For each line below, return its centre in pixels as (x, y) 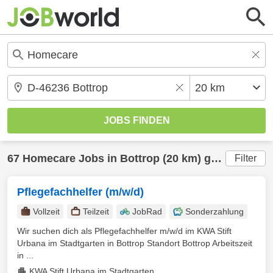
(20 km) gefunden (185, 158)
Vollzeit (46, 211)
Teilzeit (96, 211)
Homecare (49, 158)
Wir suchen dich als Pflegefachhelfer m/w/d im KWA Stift (124, 231)
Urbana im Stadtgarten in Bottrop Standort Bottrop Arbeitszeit (135, 243)
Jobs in (98, 158)
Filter (246, 158)
